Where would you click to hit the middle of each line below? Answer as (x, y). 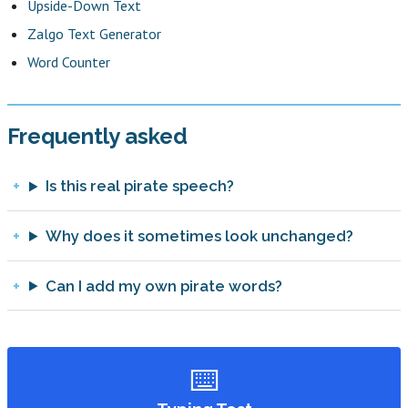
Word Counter (69, 61)
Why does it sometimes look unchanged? (199, 236)
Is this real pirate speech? (139, 186)
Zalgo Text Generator (95, 33)
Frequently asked (97, 136)
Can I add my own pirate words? (163, 286)
